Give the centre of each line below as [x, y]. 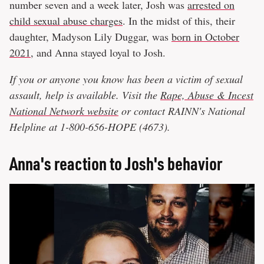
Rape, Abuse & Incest [207, 95]
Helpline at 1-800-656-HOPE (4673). [90, 126]
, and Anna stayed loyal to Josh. [98, 52]
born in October [205, 36]
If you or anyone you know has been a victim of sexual [126, 79]
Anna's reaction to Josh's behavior [116, 163]
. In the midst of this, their [179, 20]
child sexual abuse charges [66, 20]
